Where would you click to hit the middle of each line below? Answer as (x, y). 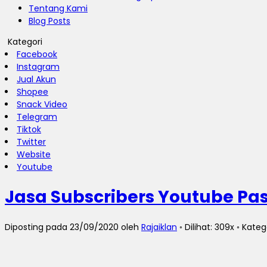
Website (34, 154)
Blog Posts (49, 21)
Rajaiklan (159, 227)
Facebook (37, 54)
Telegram (37, 117)
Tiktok (29, 129)
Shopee (32, 92)
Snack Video (42, 104)
